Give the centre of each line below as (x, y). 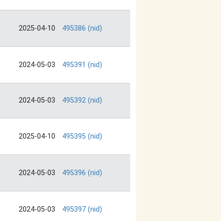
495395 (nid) (82, 137)
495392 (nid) (82, 101)
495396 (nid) (82, 173)
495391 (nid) (82, 65)
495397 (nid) (82, 210)
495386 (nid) (82, 29)
